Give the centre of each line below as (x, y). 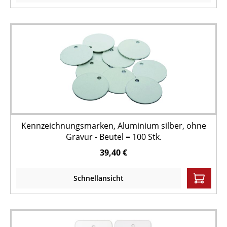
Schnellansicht (98, 178)
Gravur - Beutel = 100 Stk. (113, 137)
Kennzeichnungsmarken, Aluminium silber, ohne (113, 126)
